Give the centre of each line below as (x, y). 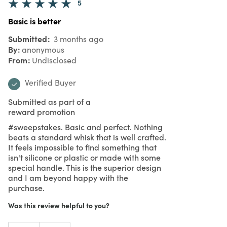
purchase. (26, 187)
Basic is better (35, 21)
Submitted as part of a (49, 101)
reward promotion (42, 111)
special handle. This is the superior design (85, 167)
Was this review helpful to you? (59, 205)
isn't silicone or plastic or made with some (84, 157)
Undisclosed (54, 60)
